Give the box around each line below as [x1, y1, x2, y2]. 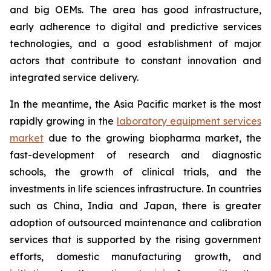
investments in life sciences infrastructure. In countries [10, 183, 261, 195]
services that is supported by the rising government [10, 233, 261, 246]
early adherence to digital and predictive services [10, 21, 261, 33]
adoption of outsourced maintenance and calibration [10, 217, 261, 229]
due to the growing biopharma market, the [44, 132, 261, 145]
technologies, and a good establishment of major [10, 38, 261, 50]
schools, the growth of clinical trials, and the [10, 166, 261, 178]
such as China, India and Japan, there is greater [10, 200, 261, 212]
